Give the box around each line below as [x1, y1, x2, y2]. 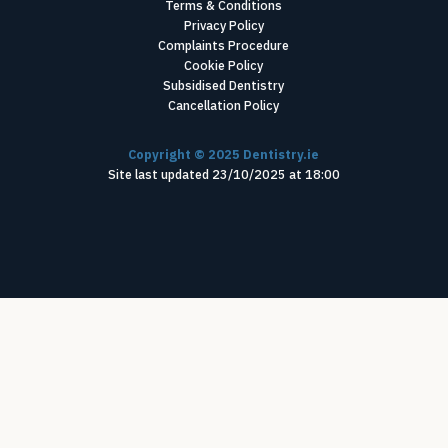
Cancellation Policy [168, 97, 280, 114]
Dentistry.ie [240, 145, 320, 162]
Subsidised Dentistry [163, 77, 285, 94]
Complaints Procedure [158, 37, 290, 54]
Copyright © [128, 145, 209, 162]
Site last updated [107, 165, 212, 182]
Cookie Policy [184, 57, 264, 74]
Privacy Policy [183, 17, 264, 34]
